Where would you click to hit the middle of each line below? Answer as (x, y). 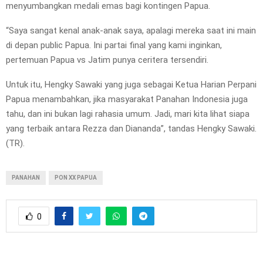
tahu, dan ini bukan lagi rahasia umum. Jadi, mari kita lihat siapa (128, 114)
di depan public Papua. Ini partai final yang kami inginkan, (114, 45)
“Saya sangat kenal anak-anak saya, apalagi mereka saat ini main (131, 30)
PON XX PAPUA (76, 177)
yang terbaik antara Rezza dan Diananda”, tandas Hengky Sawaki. (131, 128)
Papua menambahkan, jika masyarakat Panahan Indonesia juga (127, 99)
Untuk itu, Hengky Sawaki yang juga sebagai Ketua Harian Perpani (131, 84)
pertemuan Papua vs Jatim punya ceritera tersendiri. (107, 60)
